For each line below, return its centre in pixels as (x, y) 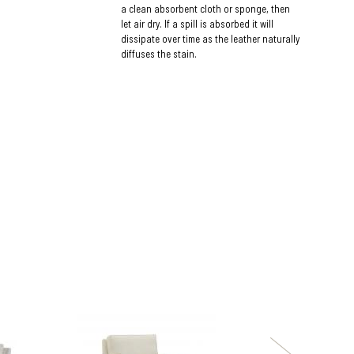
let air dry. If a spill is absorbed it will (198, 23)
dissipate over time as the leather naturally (211, 38)
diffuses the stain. (159, 53)
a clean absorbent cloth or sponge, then (206, 8)
